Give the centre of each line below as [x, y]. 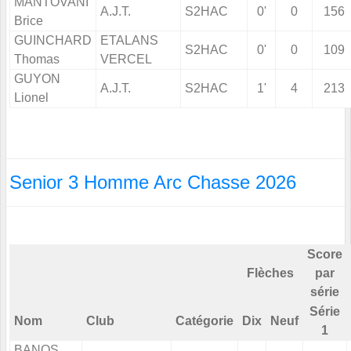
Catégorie [204, 321]
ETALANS [129, 41]
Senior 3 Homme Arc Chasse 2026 [153, 183]
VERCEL [126, 60]
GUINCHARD [53, 41]
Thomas [37, 60]
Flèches [270, 273]
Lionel [31, 98]
